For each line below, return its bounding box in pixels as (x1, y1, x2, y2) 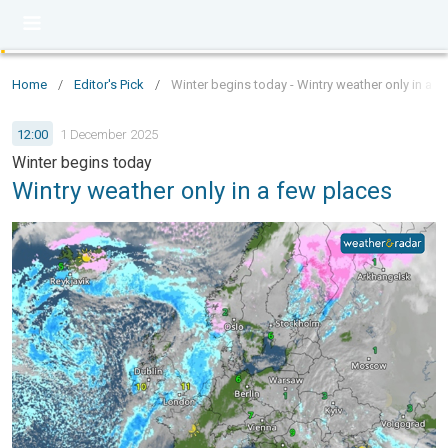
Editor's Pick (74, 77, 144, 92)
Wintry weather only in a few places (12, 177, 392, 205)
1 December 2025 (60, 126, 158, 142)
